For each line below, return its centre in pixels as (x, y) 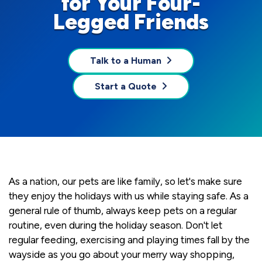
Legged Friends (131, 22)
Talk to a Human (126, 61)
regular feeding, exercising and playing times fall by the (129, 240)
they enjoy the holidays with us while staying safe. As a (129, 196)
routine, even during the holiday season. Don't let (116, 225)
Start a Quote (126, 87)
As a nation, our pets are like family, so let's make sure (125, 182)
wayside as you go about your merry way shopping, (122, 255)
